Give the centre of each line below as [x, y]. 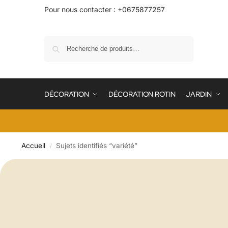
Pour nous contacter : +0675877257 [105, 9]
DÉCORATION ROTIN [142, 94]
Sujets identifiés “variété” [97, 146]
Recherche [174, 41]
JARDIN [199, 94]
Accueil [33, 146]
